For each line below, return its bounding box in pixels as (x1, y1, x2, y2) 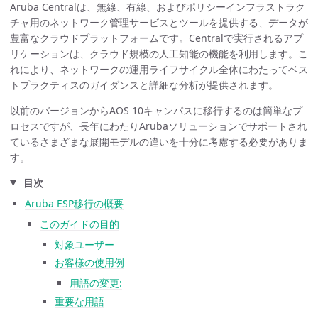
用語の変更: (70, 276, 122, 290)
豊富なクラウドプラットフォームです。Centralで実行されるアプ (10, 31, 303, 45)
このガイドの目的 (40, 216, 119, 231)
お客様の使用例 (55, 256, 124, 269)
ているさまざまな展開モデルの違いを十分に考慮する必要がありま (10, 134, 308, 148)
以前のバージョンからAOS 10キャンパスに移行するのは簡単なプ (10, 103, 302, 117)
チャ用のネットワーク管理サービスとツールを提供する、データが (10, 15, 308, 29)
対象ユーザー (55, 237, 114, 251)
